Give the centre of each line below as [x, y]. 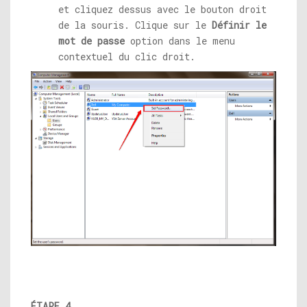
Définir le [239, 25]
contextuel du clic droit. [127, 57]
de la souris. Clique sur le [135, 25]
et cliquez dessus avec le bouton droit [162, 9]
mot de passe [91, 41]
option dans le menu [180, 41]
